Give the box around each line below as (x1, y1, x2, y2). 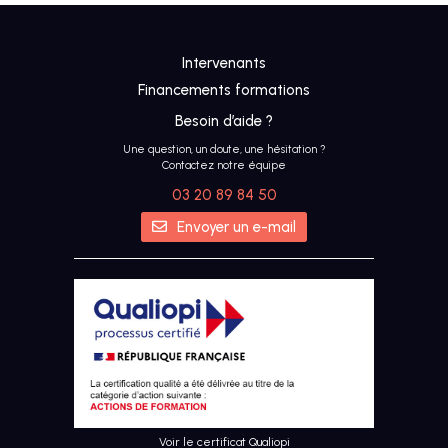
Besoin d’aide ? (175, 111, 273, 130)
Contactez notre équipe (162, 158, 286, 172)
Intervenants (182, 53, 266, 72)
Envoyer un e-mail (177, 217, 296, 236)
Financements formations (138, 80, 310, 99)
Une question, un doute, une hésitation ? (122, 142, 326, 156)
